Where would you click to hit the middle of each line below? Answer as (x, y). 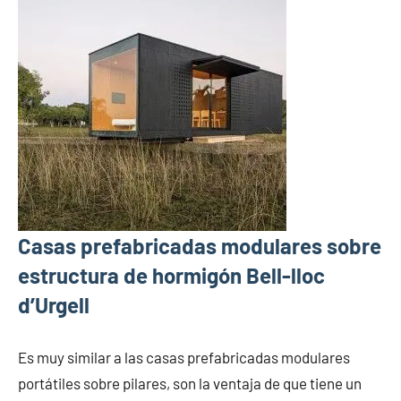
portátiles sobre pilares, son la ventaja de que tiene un (190, 384)
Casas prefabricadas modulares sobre (200, 246)
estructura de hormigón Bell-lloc (171, 276)
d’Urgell (54, 305)
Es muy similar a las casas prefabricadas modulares (184, 358)
